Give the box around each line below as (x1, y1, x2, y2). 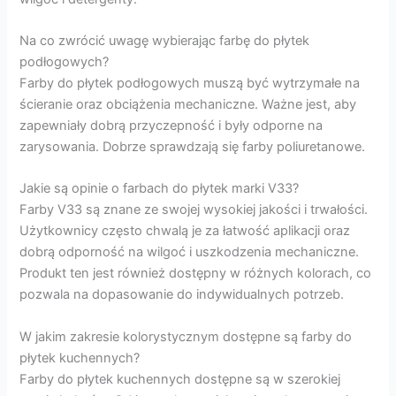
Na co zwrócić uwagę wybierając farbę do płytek (19, 33, 310, 49)
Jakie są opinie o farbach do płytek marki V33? (19, 180, 300, 197)
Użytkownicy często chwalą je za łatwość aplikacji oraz (19, 223, 351, 240)
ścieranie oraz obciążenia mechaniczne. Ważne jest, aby (19, 96, 357, 112)
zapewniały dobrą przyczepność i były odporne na (19, 118, 324, 133)
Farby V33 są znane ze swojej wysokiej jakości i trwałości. (19, 202, 369, 218)
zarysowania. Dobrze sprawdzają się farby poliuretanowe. (19, 139, 366, 155)
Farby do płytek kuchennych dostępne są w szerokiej (19, 370, 341, 387)
